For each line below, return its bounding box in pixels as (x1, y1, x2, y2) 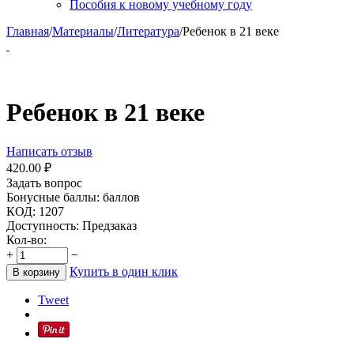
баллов (103, 190, 140, 204)
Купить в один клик (70, 264, 178, 278)
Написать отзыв (6, 144, 92, 158)
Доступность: (6, 218, 79, 232)
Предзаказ (82, 218, 137, 232)
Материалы (52, 24, 114, 38)
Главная (6, 24, 49, 38)
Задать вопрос (6, 175, 82, 190)
